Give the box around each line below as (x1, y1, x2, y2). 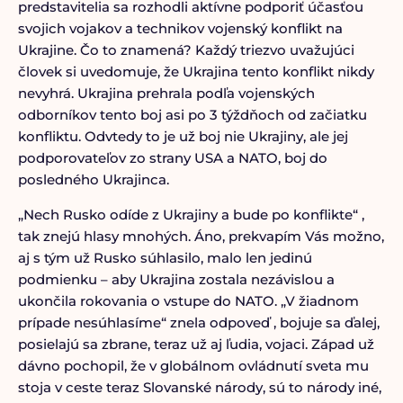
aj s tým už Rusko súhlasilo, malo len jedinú (17, 249, 312, 266)
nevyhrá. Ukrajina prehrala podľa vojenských (17, 85, 315, 102)
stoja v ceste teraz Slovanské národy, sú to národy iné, (17, 379, 381, 396)
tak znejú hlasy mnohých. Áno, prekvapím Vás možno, (17, 228, 384, 245)
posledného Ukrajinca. (17, 171, 169, 188)
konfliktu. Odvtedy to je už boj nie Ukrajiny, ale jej (17, 128, 348, 145)
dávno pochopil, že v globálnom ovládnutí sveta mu (17, 357, 369, 374)
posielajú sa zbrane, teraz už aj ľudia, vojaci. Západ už (17, 336, 374, 353)
